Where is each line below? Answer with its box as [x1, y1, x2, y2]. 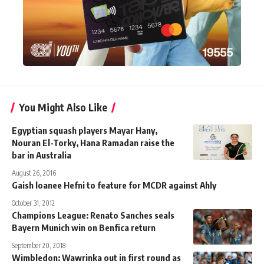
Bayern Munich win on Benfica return [12, 222, 156, 233]
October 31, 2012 [12, 199, 55, 208]
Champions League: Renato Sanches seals [12, 210, 174, 221]
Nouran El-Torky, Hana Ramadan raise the [12, 137, 174, 148]
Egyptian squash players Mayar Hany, [12, 125, 157, 136]
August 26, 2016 [12, 169, 56, 178]
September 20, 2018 [12, 241, 65, 250]
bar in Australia [12, 150, 71, 161]
